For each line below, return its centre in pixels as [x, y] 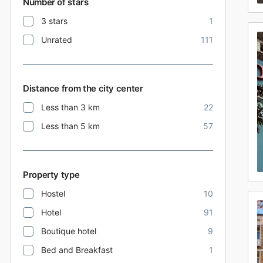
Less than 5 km [70, 126]
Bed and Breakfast [77, 250]
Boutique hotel [69, 231]
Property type [51, 175]
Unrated [57, 40]
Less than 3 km [70, 107]
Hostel [53, 193]
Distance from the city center [83, 88]
